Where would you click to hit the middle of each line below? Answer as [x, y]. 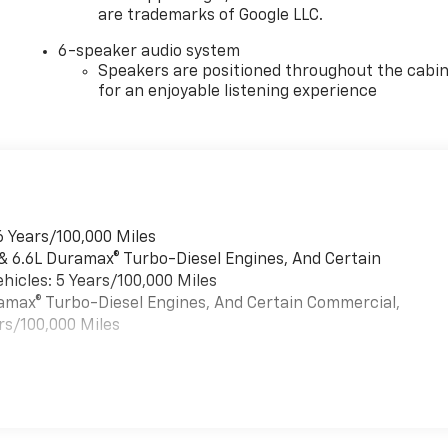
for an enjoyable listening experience [238, 91]
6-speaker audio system [149, 51]
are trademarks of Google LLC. [211, 15]
